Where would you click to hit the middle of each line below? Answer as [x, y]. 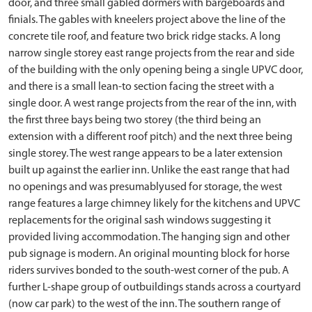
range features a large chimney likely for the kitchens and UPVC [154, 204]
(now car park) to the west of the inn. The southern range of [145, 304]
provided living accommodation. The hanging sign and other [149, 237]
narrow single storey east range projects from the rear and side [151, 54]
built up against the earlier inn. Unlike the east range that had [149, 171]
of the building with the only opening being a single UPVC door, [156, 70]
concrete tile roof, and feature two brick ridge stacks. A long [145, 37]
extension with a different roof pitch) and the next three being [150, 137]
